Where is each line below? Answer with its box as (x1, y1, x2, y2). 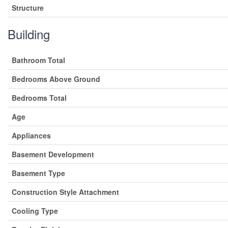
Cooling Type (12, 205, 58, 216)
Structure (12, 2, 44, 13)
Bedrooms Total (12, 92, 67, 103)
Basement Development (12, 149, 94, 159)
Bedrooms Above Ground (12, 73, 100, 84)
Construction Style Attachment (12, 186, 119, 197)
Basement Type (12, 167, 65, 178)
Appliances (12, 130, 51, 140)
